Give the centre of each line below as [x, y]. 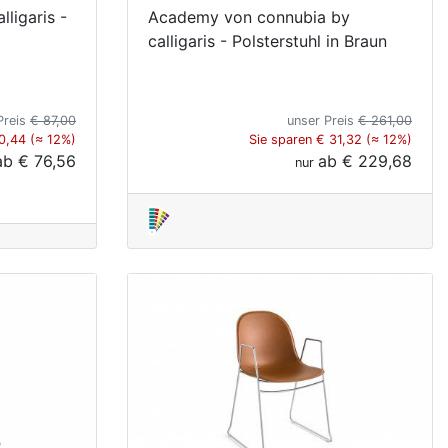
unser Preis [322, 120]
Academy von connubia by [249, 16]
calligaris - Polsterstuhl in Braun [267, 40]
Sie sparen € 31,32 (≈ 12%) [330, 139]
